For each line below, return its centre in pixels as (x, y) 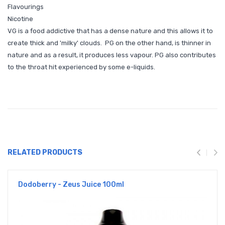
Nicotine (21, 19)
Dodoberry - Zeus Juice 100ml (71, 185)
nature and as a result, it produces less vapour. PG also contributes (112, 55)
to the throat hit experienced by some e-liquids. (81, 67)
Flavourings (26, 7)
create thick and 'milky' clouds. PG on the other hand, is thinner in (109, 43)
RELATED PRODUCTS (45, 152)
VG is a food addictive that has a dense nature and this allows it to (110, 31)
